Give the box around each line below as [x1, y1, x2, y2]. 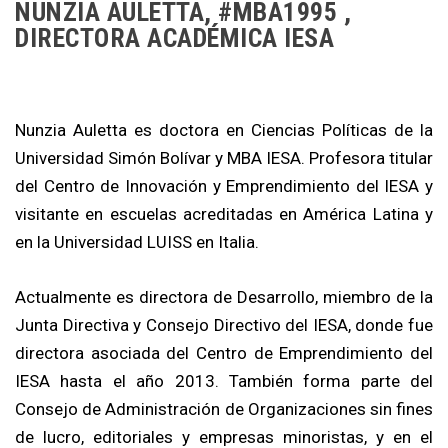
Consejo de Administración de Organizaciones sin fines [15, 399, 433, 420]
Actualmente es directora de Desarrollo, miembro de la [15, 287, 433, 308]
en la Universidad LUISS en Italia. [15, 231, 259, 252]
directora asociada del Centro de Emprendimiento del [15, 343, 433, 364]
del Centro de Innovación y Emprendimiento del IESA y [15, 175, 433, 196]
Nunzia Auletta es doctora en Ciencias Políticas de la [15, 119, 433, 140]
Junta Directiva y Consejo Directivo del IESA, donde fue [15, 315, 433, 336]
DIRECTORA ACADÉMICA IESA [15, 22, 334, 53]
